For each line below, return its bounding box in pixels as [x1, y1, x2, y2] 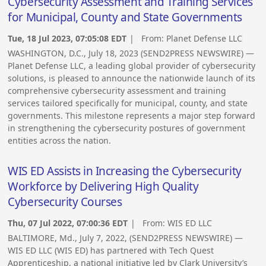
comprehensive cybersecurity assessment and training [8, 84, 227, 96]
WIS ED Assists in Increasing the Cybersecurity [8, 163, 242, 179]
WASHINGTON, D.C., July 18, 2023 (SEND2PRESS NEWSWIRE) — [8, 47, 255, 59]
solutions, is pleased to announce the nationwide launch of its [8, 72, 256, 84]
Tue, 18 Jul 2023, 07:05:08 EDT [8, 32, 127, 44]
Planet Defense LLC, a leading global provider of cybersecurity [8, 59, 256, 71]
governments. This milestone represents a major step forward [8, 109, 256, 121]
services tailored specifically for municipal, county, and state [8, 97, 248, 109]
